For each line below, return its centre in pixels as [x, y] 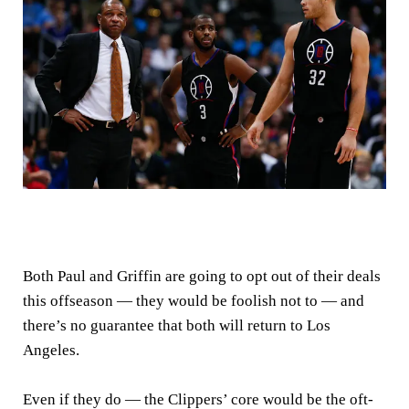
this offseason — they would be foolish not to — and [194, 301]
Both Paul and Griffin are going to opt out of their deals [202, 277]
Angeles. [51, 351]
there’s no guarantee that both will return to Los [177, 326]
